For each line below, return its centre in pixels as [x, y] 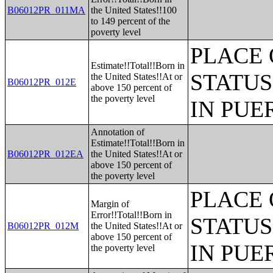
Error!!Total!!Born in [132, 215]
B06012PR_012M [43, 226]
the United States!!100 [134, 10]
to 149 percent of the [131, 21]
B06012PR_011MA [47, 10]
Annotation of [118, 132]
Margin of [110, 204]
